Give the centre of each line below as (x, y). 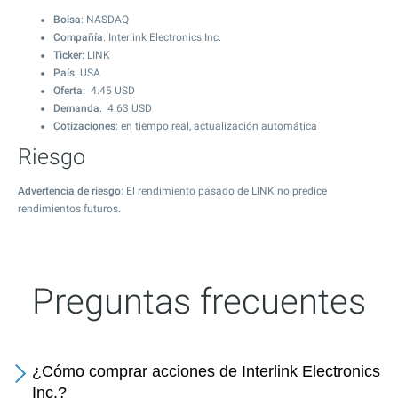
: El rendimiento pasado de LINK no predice (224, 191)
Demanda (76, 108)
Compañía (78, 37)
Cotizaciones (84, 126)
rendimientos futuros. (69, 209)
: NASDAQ (105, 20)
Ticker (68, 55)
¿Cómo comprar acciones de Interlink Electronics (206, 371)
